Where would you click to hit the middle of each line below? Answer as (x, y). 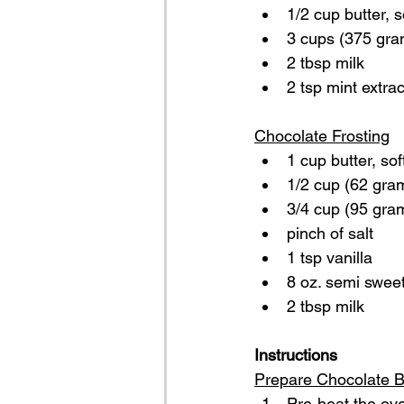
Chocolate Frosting (322, 136)
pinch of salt (330, 233)
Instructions (296, 355)
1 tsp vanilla (330, 257)
